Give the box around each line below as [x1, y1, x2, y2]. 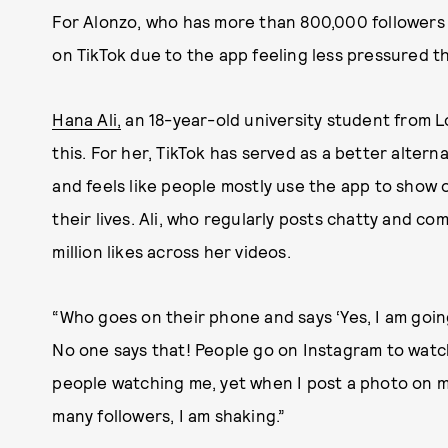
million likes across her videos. [52, 241, 291, 261]
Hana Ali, [52, 109, 122, 129]
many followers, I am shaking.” [52, 405, 286, 425]
